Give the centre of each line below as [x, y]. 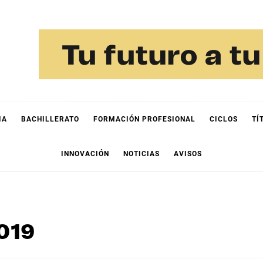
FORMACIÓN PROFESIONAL [144, 119]
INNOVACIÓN [85, 154]
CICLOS [224, 119]
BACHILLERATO [50, 119]
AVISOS [188, 154]
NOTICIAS [141, 154]
